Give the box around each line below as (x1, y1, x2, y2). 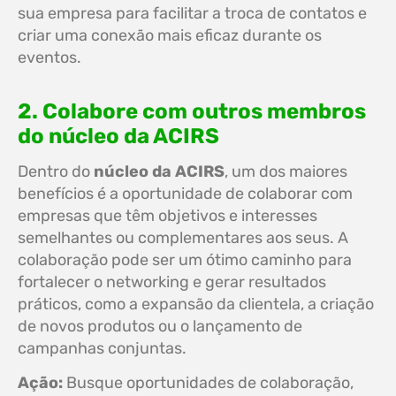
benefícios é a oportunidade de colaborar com (18, 184, 353, 203)
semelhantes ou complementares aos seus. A (18, 228, 348, 247)
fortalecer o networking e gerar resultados (18, 272, 326, 292)
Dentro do (18, 162, 94, 181)
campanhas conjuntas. (18, 339, 187, 358)
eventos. (18, 48, 81, 67)
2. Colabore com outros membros (18, 99, 366, 124)
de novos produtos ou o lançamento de (18, 316, 302, 336)
